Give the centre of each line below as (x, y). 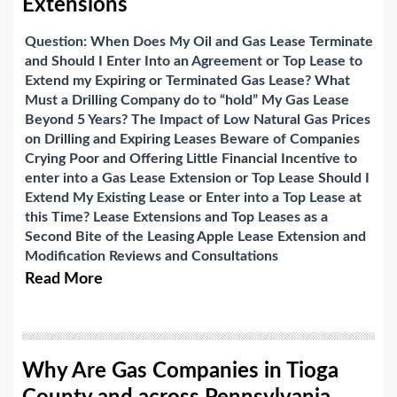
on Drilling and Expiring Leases (121, 140)
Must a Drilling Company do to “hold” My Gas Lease (187, 101)
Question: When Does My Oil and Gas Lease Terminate (199, 42)
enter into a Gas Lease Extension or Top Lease (170, 179)
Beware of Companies (290, 140)
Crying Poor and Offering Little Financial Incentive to (191, 159)
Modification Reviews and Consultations (152, 257)
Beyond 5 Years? (76, 120)
